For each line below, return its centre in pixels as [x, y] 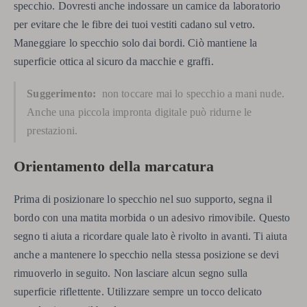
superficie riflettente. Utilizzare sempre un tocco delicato [138, 292]
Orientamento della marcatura [114, 166]
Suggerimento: [63, 93]
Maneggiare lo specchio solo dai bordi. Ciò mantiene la [136, 42]
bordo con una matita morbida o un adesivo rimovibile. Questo [152, 218]
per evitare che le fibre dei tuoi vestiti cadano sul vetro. [135, 24]
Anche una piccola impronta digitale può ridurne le [139, 112]
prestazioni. [52, 130]
